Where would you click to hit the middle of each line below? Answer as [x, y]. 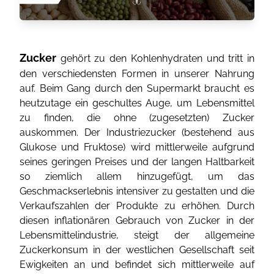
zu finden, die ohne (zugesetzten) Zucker [137, 118]
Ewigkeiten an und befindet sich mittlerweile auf [137, 265]
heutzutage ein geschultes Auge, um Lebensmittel [137, 103]
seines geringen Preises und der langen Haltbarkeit [137, 162]
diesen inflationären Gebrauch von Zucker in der [137, 220]
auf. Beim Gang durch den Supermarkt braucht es [137, 88]
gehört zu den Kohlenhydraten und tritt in [155, 58]
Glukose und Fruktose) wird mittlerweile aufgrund [137, 147]
